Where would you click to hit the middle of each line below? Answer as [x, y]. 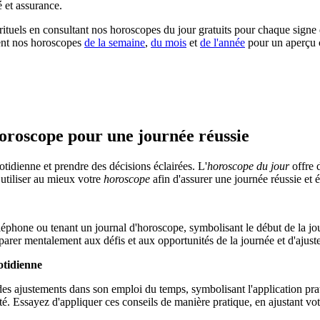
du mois [169, 43]
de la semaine [115, 43]
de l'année [222, 43]
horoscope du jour [248, 166]
